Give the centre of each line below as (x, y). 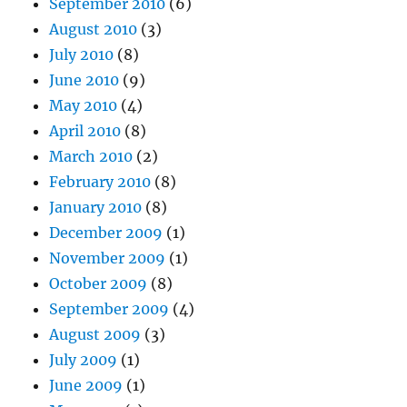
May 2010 (84, 106)
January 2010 (96, 208)
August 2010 (94, 30)
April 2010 (85, 131)
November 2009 (108, 258)
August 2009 (95, 335)
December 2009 (106, 233)
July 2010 (82, 55)
